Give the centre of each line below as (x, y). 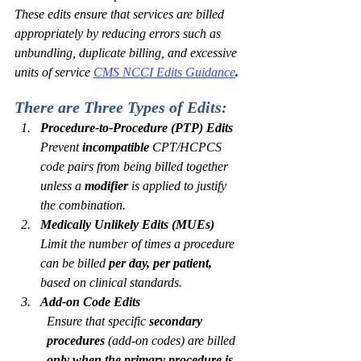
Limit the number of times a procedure (139, 244)
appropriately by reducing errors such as (119, 33)
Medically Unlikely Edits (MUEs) (127, 224)
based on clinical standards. (111, 282)
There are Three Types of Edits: (121, 107)
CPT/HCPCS (187, 147)
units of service (52, 72)
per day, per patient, (160, 263)
